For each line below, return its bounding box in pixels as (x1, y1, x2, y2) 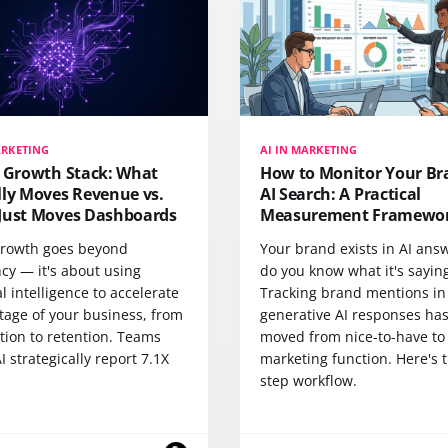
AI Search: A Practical (260, 182, 421, 205)
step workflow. (260, 370, 357, 390)
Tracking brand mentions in (260, 282, 446, 302)
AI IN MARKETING (260, 141, 357, 157)
